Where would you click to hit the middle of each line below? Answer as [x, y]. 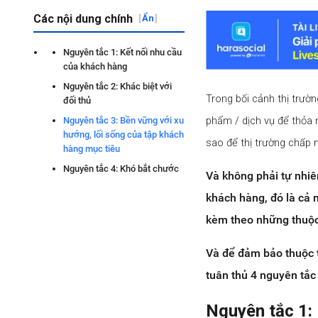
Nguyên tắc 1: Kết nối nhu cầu [122, 52]
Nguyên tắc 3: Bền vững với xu [124, 120]
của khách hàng [95, 66]
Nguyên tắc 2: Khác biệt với [117, 86]
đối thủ [77, 100]
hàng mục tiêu [92, 149]
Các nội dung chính [83, 19]
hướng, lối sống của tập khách [124, 135]
